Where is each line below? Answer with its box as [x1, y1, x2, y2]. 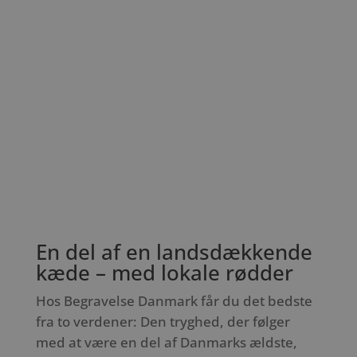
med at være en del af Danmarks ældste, [35, 332, 297, 351]
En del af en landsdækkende [35, 237, 312, 266]
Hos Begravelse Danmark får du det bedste [35, 291, 312, 310]
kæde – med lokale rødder [35, 257, 293, 287]
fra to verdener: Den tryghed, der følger [35, 312, 290, 331]
